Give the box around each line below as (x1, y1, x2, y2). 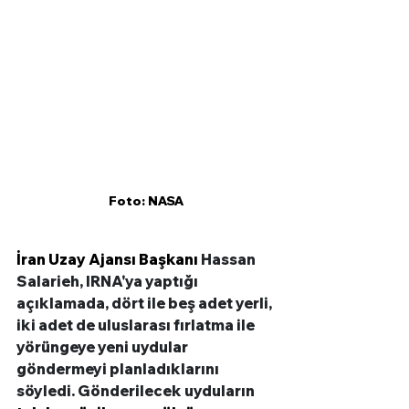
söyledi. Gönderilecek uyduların (16, 382, 255, 401)
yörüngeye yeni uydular (16, 338, 191, 357)
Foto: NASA (109, 193, 184, 210)
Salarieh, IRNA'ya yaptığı (16, 272, 201, 291)
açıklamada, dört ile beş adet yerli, (16, 294, 275, 313)
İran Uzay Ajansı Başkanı (16, 250, 201, 269)
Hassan (201, 250, 258, 269)
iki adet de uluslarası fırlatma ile (16, 316, 257, 335)
